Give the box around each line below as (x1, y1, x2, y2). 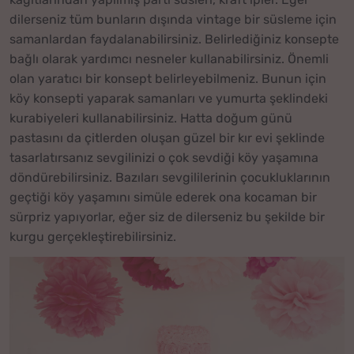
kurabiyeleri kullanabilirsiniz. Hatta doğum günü (9, 111, 292, 126)
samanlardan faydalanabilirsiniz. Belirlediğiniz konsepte (9, 32, 339, 47)
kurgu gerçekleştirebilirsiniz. (9, 229, 176, 245)
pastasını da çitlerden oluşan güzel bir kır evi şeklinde (9, 130, 325, 146)
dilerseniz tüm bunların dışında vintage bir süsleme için (9, 12, 337, 28)
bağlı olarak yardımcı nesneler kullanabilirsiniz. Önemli (9, 51, 329, 67)
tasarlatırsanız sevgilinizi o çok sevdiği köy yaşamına (9, 150, 318, 166)
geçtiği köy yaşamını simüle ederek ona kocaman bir (9, 190, 317, 205)
